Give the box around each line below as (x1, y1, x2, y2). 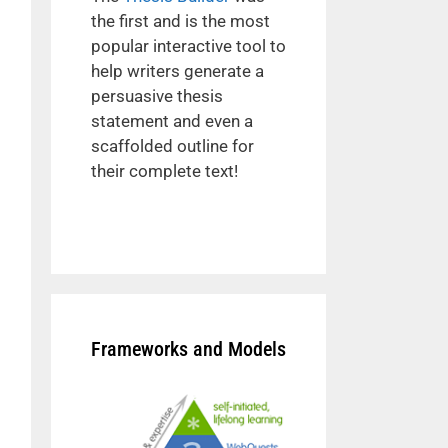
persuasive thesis (91, 85, 223, 106)
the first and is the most (91, 10, 270, 31)
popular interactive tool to (91, 35, 286, 56)
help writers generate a (91, 60, 264, 81)
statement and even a (91, 110, 253, 131)
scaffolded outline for (91, 135, 254, 156)
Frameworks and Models (91, 337, 286, 362)
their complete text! (91, 160, 238, 181)
